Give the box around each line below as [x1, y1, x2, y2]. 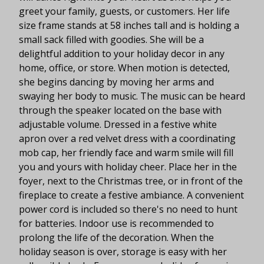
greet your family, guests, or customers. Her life [19, 4, 230, 18]
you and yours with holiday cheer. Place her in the [19, 160, 237, 173]
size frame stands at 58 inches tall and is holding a [19, 18, 239, 32]
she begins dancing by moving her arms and [19, 75, 214, 88]
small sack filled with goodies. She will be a [19, 32, 204, 46]
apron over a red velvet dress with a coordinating [19, 131, 236, 145]
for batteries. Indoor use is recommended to [19, 216, 214, 230]
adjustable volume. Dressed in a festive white [19, 117, 217, 131]
